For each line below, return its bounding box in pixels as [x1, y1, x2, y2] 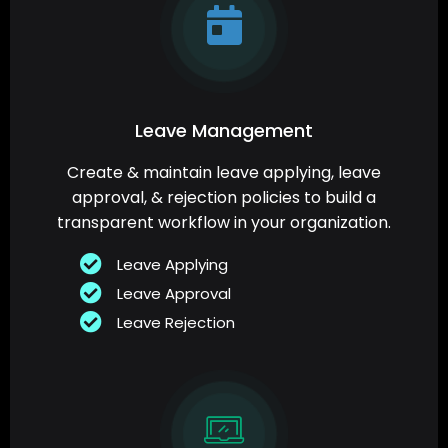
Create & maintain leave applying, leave [67, 161, 381, 185]
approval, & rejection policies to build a [72, 186, 376, 210]
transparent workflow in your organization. [57, 211, 391, 235]
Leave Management [135, 118, 313, 144]
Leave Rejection [116, 312, 235, 334]
